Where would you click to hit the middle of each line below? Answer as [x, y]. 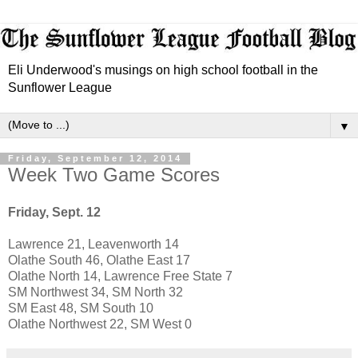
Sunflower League [60, 87]
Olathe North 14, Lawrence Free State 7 [120, 276]
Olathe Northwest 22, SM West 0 [100, 324]
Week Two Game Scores [114, 174]
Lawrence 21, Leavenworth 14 [93, 245]
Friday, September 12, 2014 [95, 159]
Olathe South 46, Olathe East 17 [99, 261]
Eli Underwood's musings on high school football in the [163, 70]
